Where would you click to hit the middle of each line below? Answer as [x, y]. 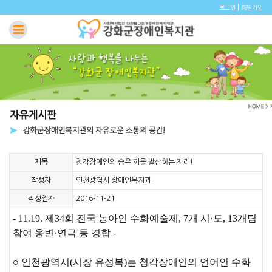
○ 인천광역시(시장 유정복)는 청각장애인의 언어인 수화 [132, 262]
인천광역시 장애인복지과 [114, 180]
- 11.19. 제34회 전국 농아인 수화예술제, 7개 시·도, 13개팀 [135, 218]
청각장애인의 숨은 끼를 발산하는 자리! [134, 162]
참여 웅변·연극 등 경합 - [64, 233]
